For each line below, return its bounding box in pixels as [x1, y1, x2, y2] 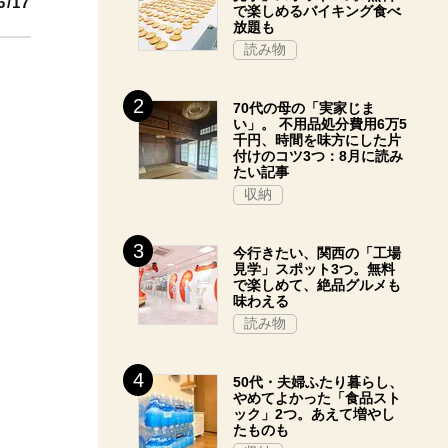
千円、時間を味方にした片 [233, 132, 401, 148]
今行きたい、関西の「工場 [233, 245, 401, 261]
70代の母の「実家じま [233, 100, 375, 116]
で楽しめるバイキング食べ [233, 3, 401, 19]
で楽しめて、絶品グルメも [233, 277, 401, 293]
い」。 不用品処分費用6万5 [233, 116, 407, 132]
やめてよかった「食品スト [233, 390, 401, 406]
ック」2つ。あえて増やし [233, 406, 395, 422]
